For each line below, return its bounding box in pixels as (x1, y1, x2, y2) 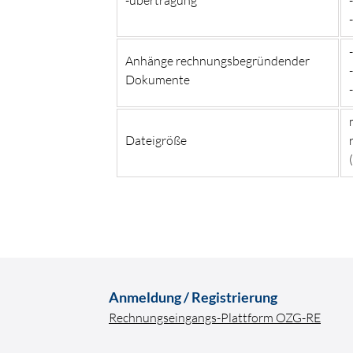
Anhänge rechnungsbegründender (125, 52, 310, 69)
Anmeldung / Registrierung (109, 288, 277, 306)
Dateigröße (125, 132, 187, 148)
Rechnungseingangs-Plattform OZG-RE (109, 309, 321, 325)
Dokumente (125, 71, 190, 87)
